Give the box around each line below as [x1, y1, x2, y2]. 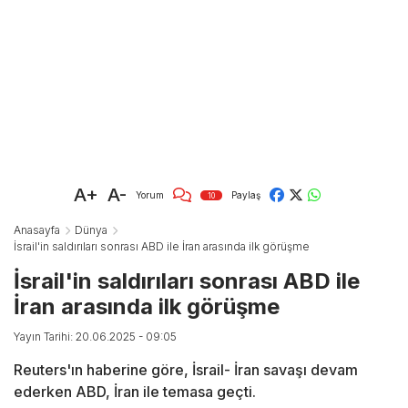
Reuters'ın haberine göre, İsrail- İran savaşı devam [14, 361, 358, 380]
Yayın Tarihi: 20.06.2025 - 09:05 [14, 330, 177, 344]
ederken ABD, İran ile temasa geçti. [14, 382, 256, 402]
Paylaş [231, 189, 260, 200]
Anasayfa [14, 223, 60, 238]
